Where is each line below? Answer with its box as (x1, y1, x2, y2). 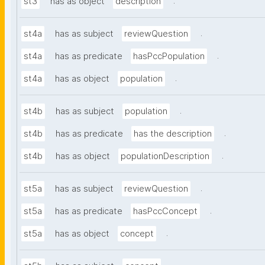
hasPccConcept (133, 206, 198, 217)
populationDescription (121, 151, 209, 162)
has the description (134, 128, 212, 140)
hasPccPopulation (133, 51, 205, 62)
